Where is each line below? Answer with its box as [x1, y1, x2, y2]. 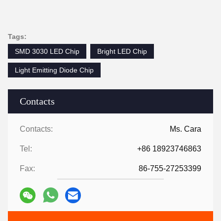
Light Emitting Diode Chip [15, 66, 94, 74]
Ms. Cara [170, 124, 201, 133]
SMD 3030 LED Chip [15, 47, 79, 55]
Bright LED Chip [97, 47, 147, 55]
